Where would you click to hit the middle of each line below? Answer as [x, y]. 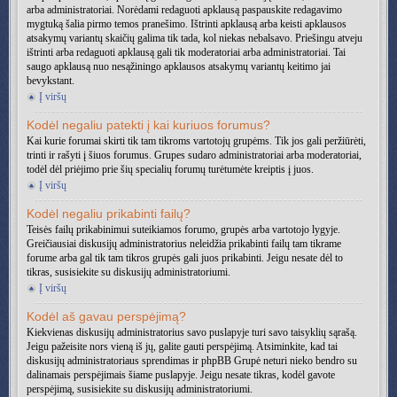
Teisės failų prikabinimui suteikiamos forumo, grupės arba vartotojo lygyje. [183, 230]
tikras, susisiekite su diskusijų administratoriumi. [128, 272]
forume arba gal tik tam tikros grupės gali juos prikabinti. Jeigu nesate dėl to [185, 258]
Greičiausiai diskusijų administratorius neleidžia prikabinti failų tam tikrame [184, 244]
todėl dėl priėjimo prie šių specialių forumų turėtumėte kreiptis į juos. [170, 169]
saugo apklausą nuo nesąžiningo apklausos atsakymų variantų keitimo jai [179, 66]
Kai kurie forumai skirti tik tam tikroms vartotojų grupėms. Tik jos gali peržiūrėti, [196, 141]
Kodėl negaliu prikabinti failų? [109, 214]
